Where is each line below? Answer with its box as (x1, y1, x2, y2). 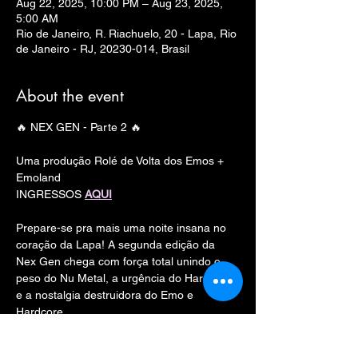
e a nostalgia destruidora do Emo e (16, 288, 197, 301)
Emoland (16, 171, 61, 184)
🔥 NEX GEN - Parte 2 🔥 (16, 121, 141, 133)
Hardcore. (16, 305, 66, 318)
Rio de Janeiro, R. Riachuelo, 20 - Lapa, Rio (16, 27, 237, 40)
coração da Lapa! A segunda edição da (16, 238, 218, 251)
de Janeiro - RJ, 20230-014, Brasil (16, 42, 189, 55)
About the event (16, 86, 124, 106)
